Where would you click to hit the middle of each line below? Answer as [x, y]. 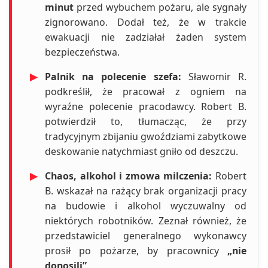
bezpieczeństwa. [82, 52]
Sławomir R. [214, 77]
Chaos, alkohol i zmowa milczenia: [129, 176]
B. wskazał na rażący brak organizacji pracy [146, 191]
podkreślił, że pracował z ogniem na [146, 92]
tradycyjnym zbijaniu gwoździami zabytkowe [146, 137]
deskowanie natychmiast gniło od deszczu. [141, 152]
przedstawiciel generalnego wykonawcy [146, 236]
